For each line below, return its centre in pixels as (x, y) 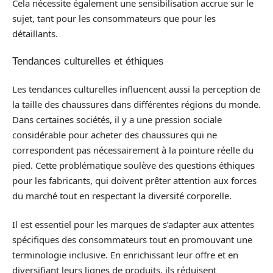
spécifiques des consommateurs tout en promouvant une (132, 239)
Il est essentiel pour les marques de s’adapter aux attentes (133, 224)
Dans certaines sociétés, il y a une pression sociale (117, 119)
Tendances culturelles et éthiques (88, 61)
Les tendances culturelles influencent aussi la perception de (136, 89)
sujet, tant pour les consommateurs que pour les (114, 18)
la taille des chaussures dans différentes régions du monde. (136, 104)
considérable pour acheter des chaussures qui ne (115, 134)
